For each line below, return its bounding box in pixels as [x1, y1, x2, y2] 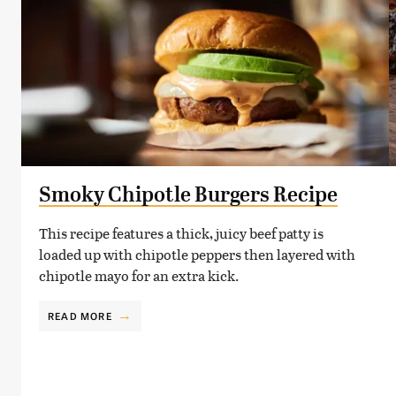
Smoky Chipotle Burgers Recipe [39, 181, 338, 207]
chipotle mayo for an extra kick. [39, 264, 239, 286]
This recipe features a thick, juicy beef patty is [39, 222, 324, 243]
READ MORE [48, 308, 112, 323]
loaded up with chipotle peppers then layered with [39, 243, 355, 264]
